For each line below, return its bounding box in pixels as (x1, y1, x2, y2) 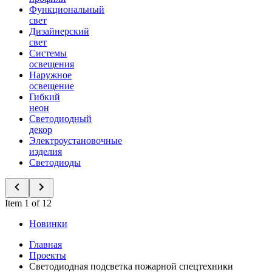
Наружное (29, 70, 72, 80)
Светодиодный (29, 114, 92, 124)
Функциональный (29, 4, 104, 15)
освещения (29, 59, 74, 69)
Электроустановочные (29, 135, 122, 146)
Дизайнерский (29, 26, 89, 36)
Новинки (29, 219, 67, 229)
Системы (29, 48, 67, 58)
